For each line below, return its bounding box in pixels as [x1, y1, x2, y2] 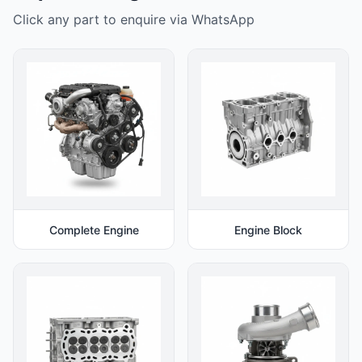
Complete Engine [48, 222, 139, 237]
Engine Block [234, 222, 302, 237]
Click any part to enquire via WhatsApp [13, 11, 255, 27]
